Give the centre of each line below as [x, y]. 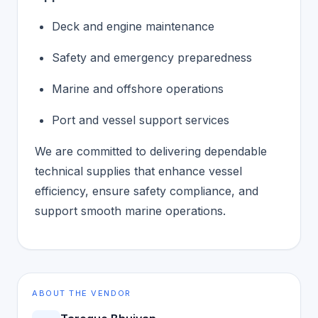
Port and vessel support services [141, 120]
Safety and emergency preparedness [152, 57]
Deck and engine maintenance [133, 26]
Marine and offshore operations [138, 89]
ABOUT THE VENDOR [82, 293]
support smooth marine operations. [130, 211]
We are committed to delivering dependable [151, 151]
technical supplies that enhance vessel [138, 171]
